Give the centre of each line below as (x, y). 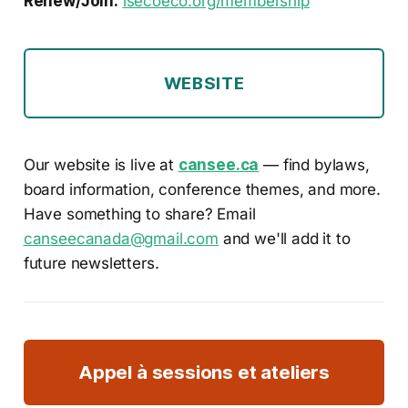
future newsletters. (91, 263)
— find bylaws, (314, 164)
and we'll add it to (284, 238)
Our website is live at (101, 164)
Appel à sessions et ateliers (204, 372)
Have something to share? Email (139, 214)
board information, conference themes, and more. (202, 189)
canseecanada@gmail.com (121, 238)
